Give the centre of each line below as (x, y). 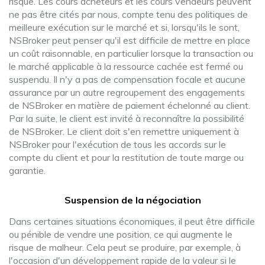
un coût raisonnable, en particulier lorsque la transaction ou (131, 53)
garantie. (27, 170)
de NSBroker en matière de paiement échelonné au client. (130, 105)
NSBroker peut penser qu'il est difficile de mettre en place (130, 40)
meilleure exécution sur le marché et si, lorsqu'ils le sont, (124, 27)
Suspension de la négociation (132, 200)
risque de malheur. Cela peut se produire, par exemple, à (125, 247)
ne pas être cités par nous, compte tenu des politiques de (128, 14)
